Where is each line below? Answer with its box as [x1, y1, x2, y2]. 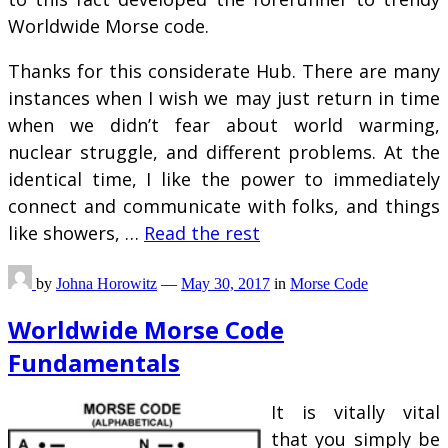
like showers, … [8, 221, 144, 246]
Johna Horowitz [56, 275, 157, 293]
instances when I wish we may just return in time [8, 86, 440, 111]
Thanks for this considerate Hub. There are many [8, 59, 440, 84]
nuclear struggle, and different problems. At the [8, 140, 440, 165]
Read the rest [144, 221, 260, 246]
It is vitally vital [271, 400, 440, 425]
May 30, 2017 [181, 275, 270, 293]
